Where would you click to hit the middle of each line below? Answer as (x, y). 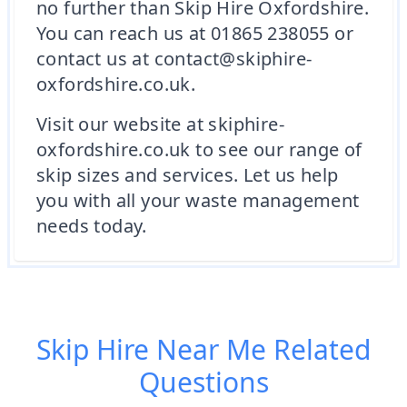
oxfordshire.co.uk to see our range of (199, 149)
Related (318, 349)
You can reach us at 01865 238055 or (195, 33)
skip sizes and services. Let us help (188, 175)
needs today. (92, 226)
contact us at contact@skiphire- (174, 59)
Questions (203, 382)
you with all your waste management (198, 200)
